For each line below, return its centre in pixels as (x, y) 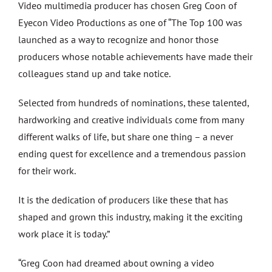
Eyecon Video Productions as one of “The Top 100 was (130, 22)
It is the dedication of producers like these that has (123, 200)
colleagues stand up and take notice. (94, 73)
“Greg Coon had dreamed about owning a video (116, 263)
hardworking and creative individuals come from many (131, 120)
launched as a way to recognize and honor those (118, 39)
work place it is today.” (64, 234)
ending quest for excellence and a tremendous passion (132, 154)
